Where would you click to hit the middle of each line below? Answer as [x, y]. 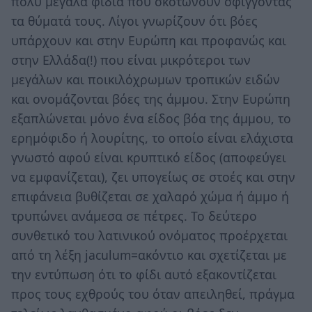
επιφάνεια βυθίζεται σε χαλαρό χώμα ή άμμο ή [150, 196]
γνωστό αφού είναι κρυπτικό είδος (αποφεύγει [149, 157]
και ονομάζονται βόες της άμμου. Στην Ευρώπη [151, 99]
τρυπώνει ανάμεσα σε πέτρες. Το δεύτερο [134, 216]
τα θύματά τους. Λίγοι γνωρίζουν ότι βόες [134, 21]
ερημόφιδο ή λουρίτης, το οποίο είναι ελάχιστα [152, 138]
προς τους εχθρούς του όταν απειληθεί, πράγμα [153, 294]
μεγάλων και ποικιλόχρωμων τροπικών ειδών [146, 79]
